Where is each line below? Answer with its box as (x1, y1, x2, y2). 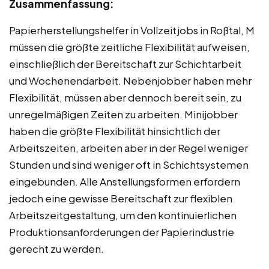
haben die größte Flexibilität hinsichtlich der (9, 124, 220, 138)
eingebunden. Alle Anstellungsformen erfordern (9, 174, 240, 188)
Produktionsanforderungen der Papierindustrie (9, 225, 234, 238)
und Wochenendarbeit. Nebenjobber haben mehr (9, 73, 252, 87)
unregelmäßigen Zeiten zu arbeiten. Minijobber (9, 107, 238, 121)
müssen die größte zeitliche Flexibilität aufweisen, (9, 40, 250, 53)
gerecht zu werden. (9, 241, 104, 255)
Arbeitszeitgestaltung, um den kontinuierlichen (9, 208, 237, 222)
